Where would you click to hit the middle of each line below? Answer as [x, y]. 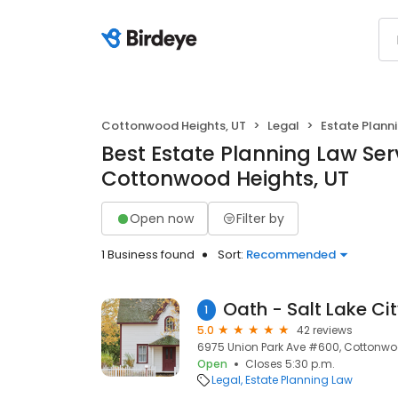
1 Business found [148, 255]
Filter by [260, 218]
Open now [162, 218]
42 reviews [325, 330]
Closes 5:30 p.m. [290, 364]
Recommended [291, 255]
